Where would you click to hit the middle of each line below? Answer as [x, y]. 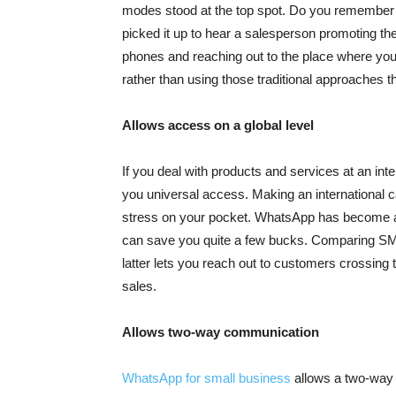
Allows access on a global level [218, 126]
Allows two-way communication [221, 332]
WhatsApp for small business [206, 378]
